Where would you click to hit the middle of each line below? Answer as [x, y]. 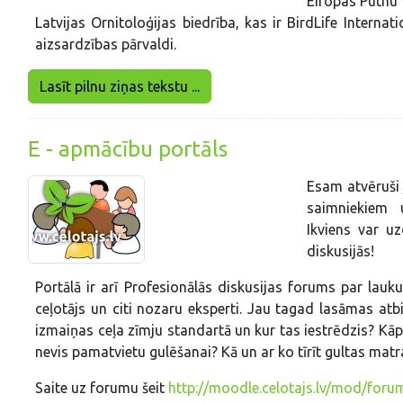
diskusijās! [340, 251]
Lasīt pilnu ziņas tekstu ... [120, 87]
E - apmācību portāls [128, 149]
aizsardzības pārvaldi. [106, 45]
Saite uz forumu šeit [102, 388]
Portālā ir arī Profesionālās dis [136, 287]
